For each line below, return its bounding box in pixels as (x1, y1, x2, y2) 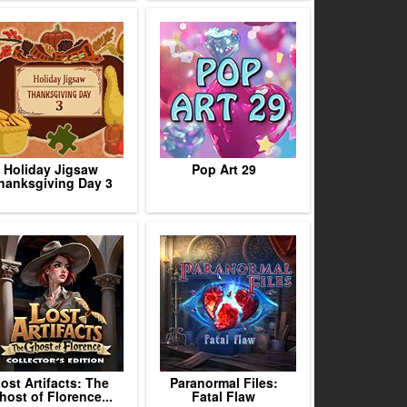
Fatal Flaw (192, 387, 255, 405)
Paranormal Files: (169, 373, 278, 392)
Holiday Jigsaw (4, 160, 98, 178)
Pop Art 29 (191, 160, 256, 178)
